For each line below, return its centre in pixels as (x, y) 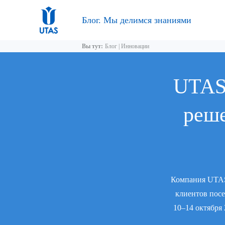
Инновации (135, 46)
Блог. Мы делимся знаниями (137, 20)
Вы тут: (92, 46)
